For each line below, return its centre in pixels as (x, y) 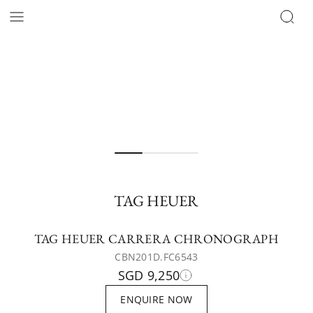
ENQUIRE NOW (156, 299)
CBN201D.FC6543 (156, 257)
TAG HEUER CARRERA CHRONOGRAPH (156, 239)
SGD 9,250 (149, 275)
